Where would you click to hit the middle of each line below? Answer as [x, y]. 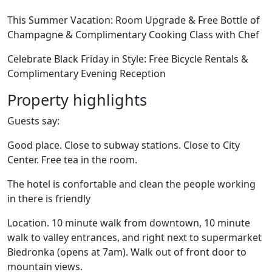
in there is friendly [49, 199]
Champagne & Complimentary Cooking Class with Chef [133, 35]
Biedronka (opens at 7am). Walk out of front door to [127, 252]
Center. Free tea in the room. [72, 160]
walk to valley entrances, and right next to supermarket [134, 237]
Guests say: [33, 121]
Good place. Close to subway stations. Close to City [124, 145]
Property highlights [77, 100]
